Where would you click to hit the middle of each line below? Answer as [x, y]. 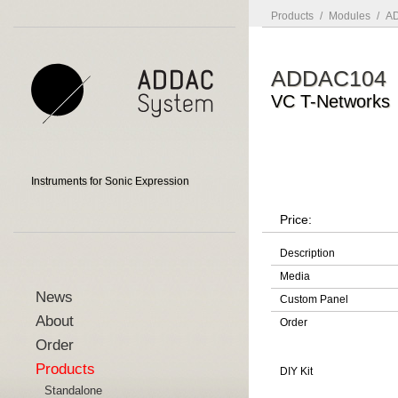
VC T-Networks [330, 101]
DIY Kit [296, 371]
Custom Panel [314, 299]
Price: [296, 219]
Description [307, 253]
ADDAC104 [329, 78]
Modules [350, 16]
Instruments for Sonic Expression [110, 182]
